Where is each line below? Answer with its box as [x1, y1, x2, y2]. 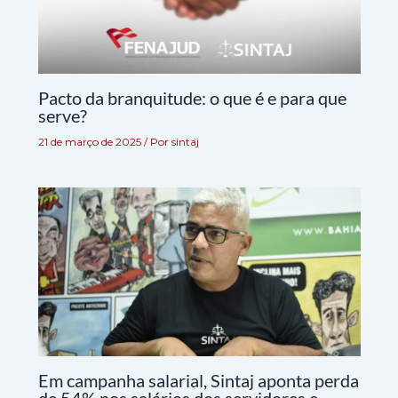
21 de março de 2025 [37, 134, 144, 148]
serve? [37, 104, 87, 126]
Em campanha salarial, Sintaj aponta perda [37, 370, 359, 392]
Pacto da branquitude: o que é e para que [37, 86, 346, 108]
